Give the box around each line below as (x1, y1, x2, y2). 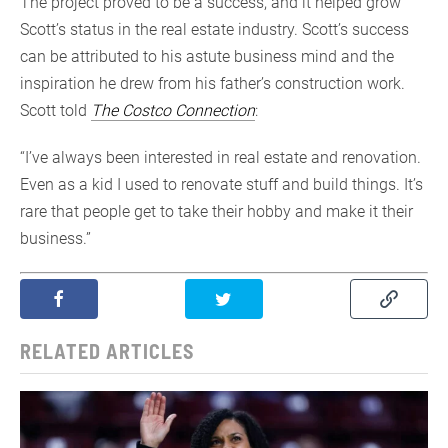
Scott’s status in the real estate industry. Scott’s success (20, 19, 409, 39)
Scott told (20, 100, 91, 120)
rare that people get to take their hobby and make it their (20, 201, 413, 221)
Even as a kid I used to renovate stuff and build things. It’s (20, 174, 423, 194)
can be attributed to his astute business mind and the (20, 46, 394, 66)
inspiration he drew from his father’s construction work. (20, 73, 405, 93)
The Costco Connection (91, 100, 255, 120)
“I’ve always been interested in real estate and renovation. (20, 147, 421, 167)
